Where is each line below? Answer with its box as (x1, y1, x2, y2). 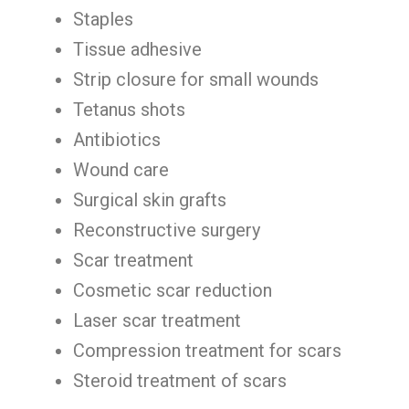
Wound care (73, 159, 169, 181)
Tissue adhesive (73, 38, 202, 60)
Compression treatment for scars (73, 340, 341, 362)
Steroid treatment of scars (73, 370, 287, 392)
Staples (73, 8, 133, 30)
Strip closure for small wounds (73, 68, 319, 90)
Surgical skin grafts (73, 189, 226, 211)
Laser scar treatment (73, 309, 241, 331)
